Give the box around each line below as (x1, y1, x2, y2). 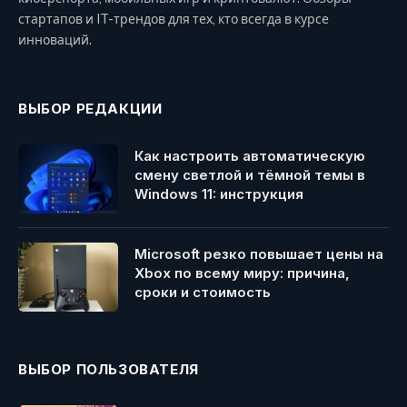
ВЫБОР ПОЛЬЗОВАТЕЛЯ (18, 361, 199, 379)
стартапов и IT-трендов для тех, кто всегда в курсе (18, 12, 329, 27)
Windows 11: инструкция (134, 185, 303, 203)
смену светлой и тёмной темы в (134, 166, 365, 184)
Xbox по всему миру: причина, (134, 264, 350, 283)
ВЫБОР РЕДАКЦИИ (18, 100, 163, 118)
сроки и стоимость (134, 283, 271, 302)
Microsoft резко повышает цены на (134, 245, 383, 263)
